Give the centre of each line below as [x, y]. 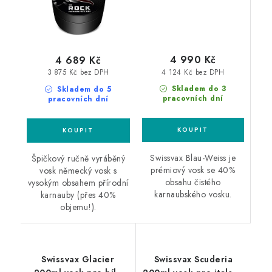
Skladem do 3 [198, 89]
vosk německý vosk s [78, 171]
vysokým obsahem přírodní [78, 183]
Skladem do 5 [83, 90]
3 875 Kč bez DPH [78, 73]
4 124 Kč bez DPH [193, 72]
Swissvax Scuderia [193, 260]
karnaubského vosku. [193, 195]
